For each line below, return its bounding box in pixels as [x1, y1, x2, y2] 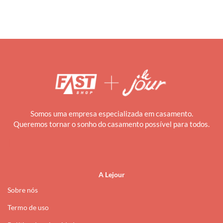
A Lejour [98, 170, 125, 179]
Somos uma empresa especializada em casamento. [30, 109, 193, 118]
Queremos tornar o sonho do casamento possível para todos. [13, 119, 210, 129]
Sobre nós [7, 186, 38, 195]
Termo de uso [7, 203, 49, 212]
